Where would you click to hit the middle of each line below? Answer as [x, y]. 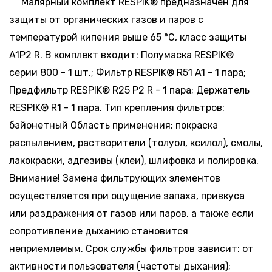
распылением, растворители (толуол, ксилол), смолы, [136, 143]
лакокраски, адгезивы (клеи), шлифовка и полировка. [134, 160]
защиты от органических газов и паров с [106, 19]
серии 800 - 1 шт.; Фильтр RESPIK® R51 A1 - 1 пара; [127, 72]
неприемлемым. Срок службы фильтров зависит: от [131, 248]
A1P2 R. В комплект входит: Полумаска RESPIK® [121, 55]
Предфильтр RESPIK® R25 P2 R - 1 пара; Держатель [129, 90]
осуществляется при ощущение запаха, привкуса [127, 195]
